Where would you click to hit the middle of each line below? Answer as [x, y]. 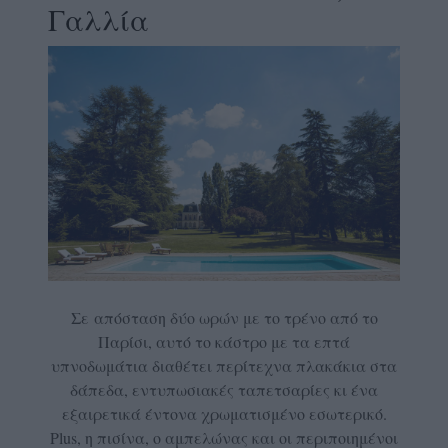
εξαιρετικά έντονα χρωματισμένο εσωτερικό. [224, 413]
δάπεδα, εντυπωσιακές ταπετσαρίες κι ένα [224, 389]
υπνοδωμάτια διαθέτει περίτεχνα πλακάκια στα [224, 365]
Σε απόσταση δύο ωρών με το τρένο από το [224, 317]
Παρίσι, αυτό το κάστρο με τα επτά [224, 341]
